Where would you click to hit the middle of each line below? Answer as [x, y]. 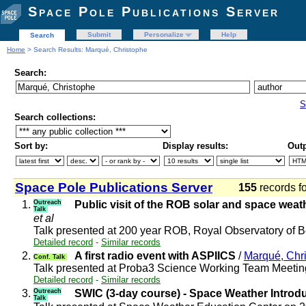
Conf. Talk [50, 256]
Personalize [164, 34]
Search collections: [55, 117]
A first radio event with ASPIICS [155, 256]
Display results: [195, 146]
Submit [99, 34]
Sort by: [31, 146]
